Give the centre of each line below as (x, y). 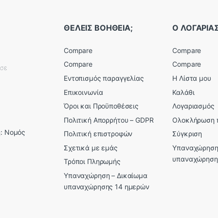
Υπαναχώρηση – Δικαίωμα (106, 176)
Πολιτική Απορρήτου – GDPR (109, 120)
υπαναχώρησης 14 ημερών (107, 187)
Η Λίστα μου (192, 78)
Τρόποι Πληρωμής (92, 162)
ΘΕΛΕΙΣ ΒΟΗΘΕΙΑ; (98, 28)
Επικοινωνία (83, 92)
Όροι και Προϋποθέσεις (101, 106)
